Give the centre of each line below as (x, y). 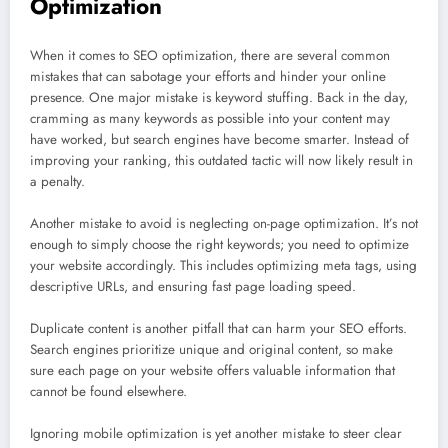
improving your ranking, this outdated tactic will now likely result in (221, 161)
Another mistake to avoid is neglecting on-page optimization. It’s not (224, 224)
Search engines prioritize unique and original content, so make (211, 350)
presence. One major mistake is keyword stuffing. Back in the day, (219, 98)
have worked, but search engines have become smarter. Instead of (219, 140)
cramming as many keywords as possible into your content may (210, 119)
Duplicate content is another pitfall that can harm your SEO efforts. (218, 329)
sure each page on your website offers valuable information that (212, 371)
